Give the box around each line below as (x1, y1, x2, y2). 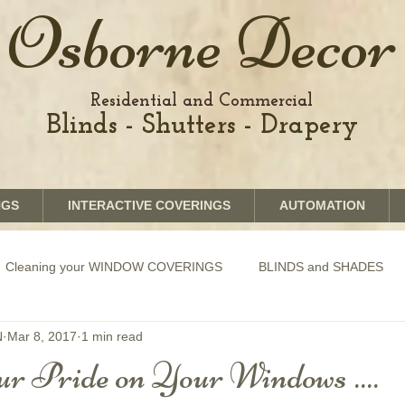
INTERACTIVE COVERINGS (67, 198, 231, 212)
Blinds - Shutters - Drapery (45, 112, 358, 140)
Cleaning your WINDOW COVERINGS (5, 259, 222, 274)
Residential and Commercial (90, 92, 313, 110)
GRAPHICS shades (22, 331, 132, 346)
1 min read (81, 328, 143, 344)
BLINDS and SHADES (259, 259, 383, 274)
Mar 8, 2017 (7, 328, 77, 344)
